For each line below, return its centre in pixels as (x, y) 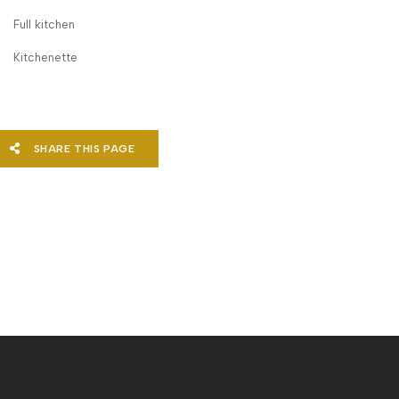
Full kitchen (44, 25)
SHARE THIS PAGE (82, 149)
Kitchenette (45, 58)
